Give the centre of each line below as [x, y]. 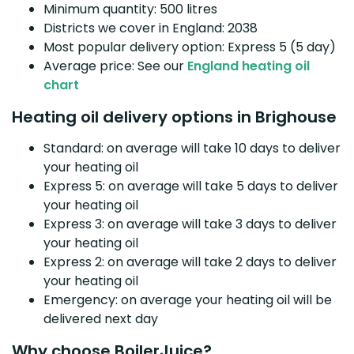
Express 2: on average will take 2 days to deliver [190, 262]
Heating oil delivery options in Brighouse [174, 117]
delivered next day [101, 318]
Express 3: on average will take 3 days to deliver [190, 224]
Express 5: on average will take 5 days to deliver [191, 186]
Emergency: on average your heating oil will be [188, 299]
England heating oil [249, 66]
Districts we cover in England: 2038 [151, 28]
